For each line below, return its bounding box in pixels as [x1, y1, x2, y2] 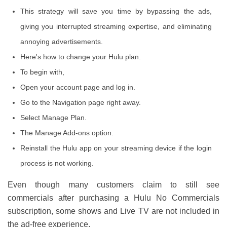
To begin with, [20, 68, 66, 76]
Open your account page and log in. [20, 83, 135, 91]
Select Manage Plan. [20, 113, 87, 122]
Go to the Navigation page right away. [20, 98, 141, 106]
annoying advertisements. [20, 37, 103, 46]
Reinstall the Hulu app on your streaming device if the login [20, 144, 212, 152]
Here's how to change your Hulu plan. [20, 53, 141, 61]
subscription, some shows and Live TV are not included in [8, 207, 219, 215]
